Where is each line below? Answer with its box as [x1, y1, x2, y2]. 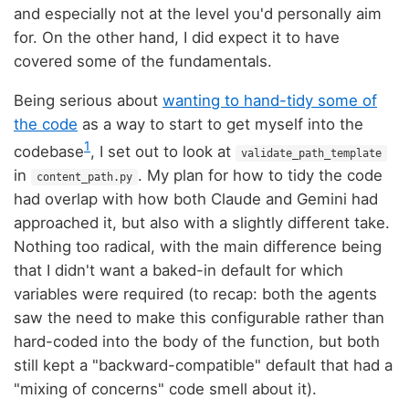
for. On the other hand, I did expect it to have [14, 28, 340, 47]
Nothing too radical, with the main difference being [14, 236, 382, 256]
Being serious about [14, 91, 163, 110]
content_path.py [37, 170, 132, 184]
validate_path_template [241, 146, 382, 160]
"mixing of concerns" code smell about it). [14, 379, 317, 398]
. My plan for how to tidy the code [138, 165, 383, 184]
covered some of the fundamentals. [14, 52, 272, 71]
